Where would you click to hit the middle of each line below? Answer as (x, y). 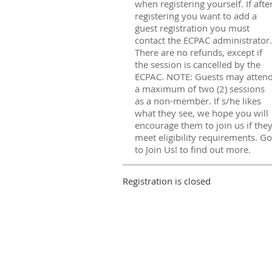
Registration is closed (167, 181)
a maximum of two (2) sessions (200, 89)
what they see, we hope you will (202, 113)
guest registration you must (192, 28)
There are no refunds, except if (199, 52)
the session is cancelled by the (198, 64)
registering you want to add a (196, 16)
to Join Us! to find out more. (193, 149)
